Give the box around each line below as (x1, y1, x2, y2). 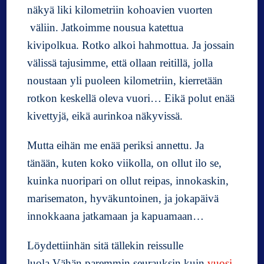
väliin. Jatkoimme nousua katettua (27, 21, 184, 34)
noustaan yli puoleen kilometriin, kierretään (27, 74, 223, 87)
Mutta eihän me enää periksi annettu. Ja (27, 138, 204, 151)
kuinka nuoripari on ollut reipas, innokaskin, (27, 174, 229, 187)
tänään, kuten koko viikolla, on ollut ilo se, (27, 156, 222, 169)
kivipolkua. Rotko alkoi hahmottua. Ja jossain (27, 38, 235, 51)
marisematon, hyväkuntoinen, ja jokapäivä (27, 192, 219, 204)
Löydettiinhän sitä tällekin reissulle (27, 239, 184, 252)
